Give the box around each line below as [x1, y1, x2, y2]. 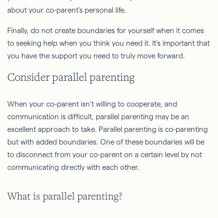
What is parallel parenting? [7, 189, 123, 203]
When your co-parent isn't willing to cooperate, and [7, 100, 177, 109]
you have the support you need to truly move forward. [7, 52, 185, 60]
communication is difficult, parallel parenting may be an [7, 112, 189, 121]
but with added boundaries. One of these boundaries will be [7, 138, 204, 146]
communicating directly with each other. [7, 163, 140, 172]
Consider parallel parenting [7, 70, 134, 84]
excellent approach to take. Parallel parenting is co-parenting [7, 125, 208, 134]
